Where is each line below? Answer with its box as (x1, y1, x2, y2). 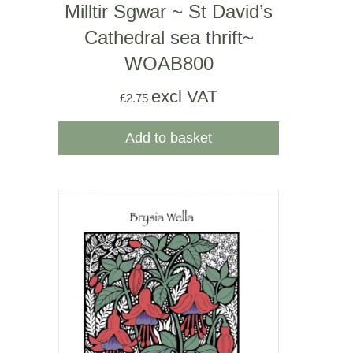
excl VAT (151, 87, 217, 107)
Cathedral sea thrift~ (84, 27, 254, 49)
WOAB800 (124, 53, 214, 75)
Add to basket (125, 130, 212, 147)
